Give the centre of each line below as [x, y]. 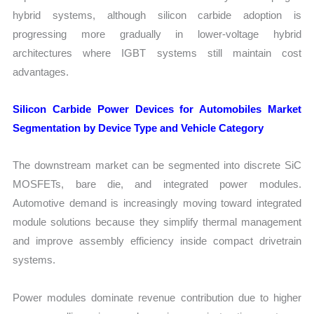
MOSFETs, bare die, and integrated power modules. [157, 184]
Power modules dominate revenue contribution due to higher [157, 297]
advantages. [41, 71]
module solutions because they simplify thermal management [157, 222]
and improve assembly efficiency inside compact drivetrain [157, 241]
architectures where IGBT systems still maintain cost [157, 53]
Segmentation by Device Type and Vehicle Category [138, 128]
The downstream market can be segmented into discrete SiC [157, 165]
